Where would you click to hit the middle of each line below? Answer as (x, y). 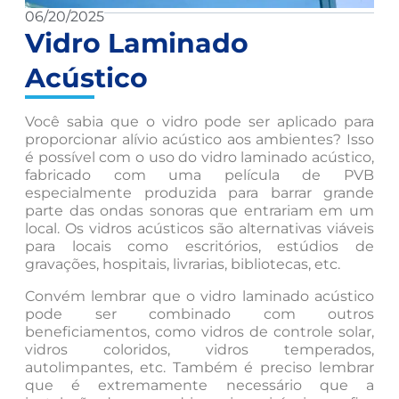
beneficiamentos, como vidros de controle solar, (199, 331)
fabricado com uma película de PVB (199, 175)
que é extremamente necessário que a (199, 385)
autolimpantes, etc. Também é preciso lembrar (199, 367)
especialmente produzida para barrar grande (199, 192)
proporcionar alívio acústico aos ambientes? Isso (199, 139)
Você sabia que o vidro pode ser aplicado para (199, 121)
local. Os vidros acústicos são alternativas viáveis (199, 228)
